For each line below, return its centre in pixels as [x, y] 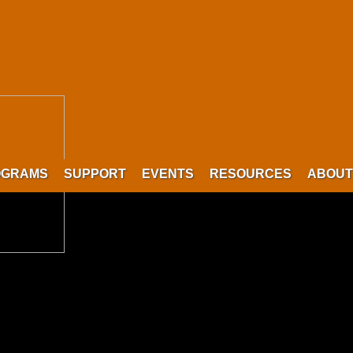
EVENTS [168, 174]
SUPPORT [95, 174]
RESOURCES [251, 174]
